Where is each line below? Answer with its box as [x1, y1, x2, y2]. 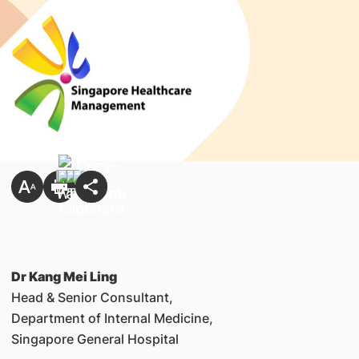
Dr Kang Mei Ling [10, 268, 117, 284]
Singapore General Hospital [10, 331, 179, 347]
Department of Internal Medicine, [10, 310, 213, 326]
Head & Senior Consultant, [10, 289, 173, 305]
